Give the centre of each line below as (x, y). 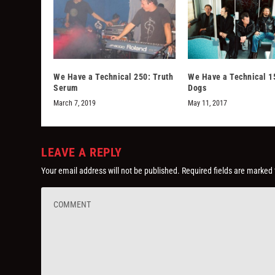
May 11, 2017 (207, 103)
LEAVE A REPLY (82, 153)
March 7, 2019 (75, 103)
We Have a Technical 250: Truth (114, 77)
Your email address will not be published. (111, 171)
